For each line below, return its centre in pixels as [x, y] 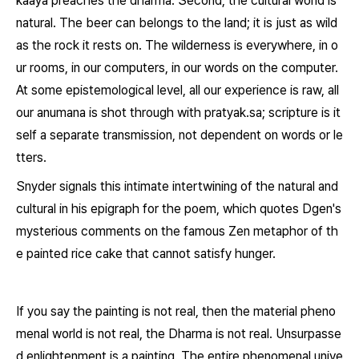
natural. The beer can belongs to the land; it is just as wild [177, 23]
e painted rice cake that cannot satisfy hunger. [146, 254]
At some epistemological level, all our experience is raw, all [177, 90]
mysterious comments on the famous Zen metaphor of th [177, 231]
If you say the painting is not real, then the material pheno [176, 311]
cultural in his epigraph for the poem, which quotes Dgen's [179, 209]
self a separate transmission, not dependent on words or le [179, 135]
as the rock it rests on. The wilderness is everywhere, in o [177, 45]
